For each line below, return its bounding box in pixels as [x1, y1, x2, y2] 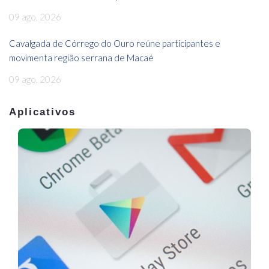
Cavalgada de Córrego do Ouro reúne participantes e [9, 37, 220, 49]
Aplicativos [9, 106, 76, 118]
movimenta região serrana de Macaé [9, 52, 154, 63]
